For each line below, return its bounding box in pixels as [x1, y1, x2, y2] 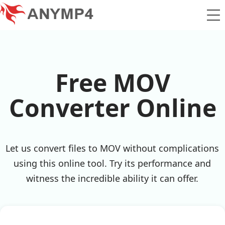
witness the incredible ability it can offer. [26, 172, 199, 184]
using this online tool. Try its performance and [14, 157, 211, 169]
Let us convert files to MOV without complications [6, 142, 219, 154]
